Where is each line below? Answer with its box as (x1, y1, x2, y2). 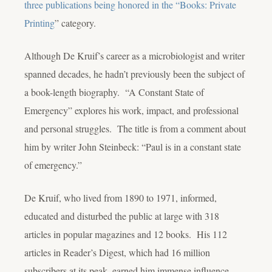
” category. (55, 16, 96, 29)
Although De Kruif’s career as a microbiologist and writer (24, 49, 245, 62)
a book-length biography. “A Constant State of (24, 85, 204, 98)
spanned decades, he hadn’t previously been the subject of (24, 67, 245, 80)
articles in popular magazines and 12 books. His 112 (24, 227, 227, 240)
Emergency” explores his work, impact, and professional (24, 103, 239, 117)
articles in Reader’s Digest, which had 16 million (24, 245, 210, 259)
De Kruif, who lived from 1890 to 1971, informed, (24, 191, 217, 204)
